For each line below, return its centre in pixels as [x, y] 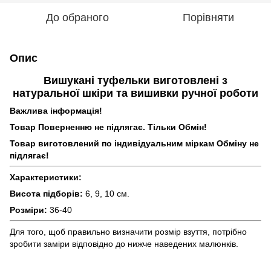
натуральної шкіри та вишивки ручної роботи [135, 93]
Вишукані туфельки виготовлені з [135, 80]
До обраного [77, 18]
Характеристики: [46, 178]
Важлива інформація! [56, 111]
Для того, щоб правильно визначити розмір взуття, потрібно [128, 232]
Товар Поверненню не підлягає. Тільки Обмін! [108, 127]
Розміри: [28, 210]
